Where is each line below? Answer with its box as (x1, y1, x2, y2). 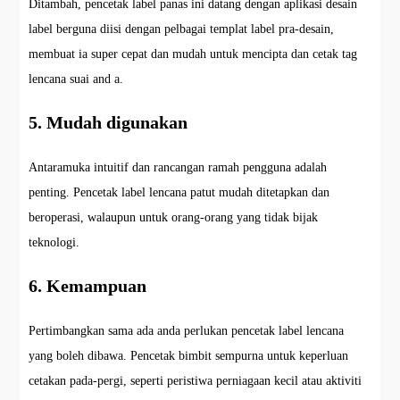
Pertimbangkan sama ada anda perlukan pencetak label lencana (29, 323, 345, 337)
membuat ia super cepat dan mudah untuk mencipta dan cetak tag (29, 46, 358, 61)
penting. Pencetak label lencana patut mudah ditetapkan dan (29, 185, 330, 199)
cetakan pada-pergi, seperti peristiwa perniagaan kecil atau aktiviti (29, 373, 362, 387)
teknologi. (29, 235, 80, 249)
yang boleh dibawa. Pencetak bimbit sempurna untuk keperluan (29, 348, 349, 362)
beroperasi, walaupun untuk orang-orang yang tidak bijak (29, 210, 319, 224)
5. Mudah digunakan (29, 112, 188, 132)
